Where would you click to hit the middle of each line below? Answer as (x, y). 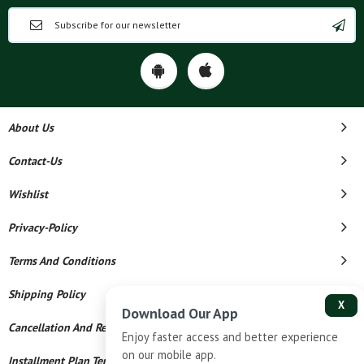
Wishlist (28, 194)
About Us (31, 127)
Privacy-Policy (43, 227)
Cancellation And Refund (69, 327)
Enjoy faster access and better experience (230, 337)
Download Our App (180, 313)
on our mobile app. (169, 355)
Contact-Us (35, 160)
